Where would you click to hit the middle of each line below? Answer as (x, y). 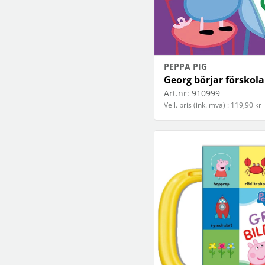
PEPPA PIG (185, 67)
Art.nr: (177, 93)
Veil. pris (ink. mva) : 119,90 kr (213, 105)
